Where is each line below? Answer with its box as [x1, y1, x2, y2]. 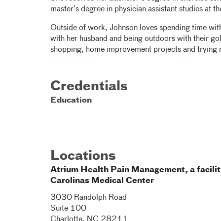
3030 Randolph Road [50, 194, 127, 202]
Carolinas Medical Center [50, 177, 154, 185]
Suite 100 [50, 205, 86, 213]
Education [50, 97, 92, 105]
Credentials [50, 80, 128, 93]
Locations [50, 150, 116, 163]
